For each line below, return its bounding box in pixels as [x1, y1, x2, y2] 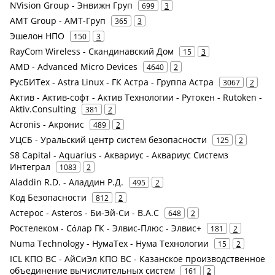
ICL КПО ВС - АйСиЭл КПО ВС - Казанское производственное [10, 252, 265, 265]
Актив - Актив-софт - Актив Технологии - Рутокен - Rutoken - [10, 91, 262, 103]
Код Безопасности [10, 191, 87, 203]
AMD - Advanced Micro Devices [10, 60, 137, 72]
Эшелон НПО [10, 29, 64, 42]
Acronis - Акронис [10, 118, 84, 130]
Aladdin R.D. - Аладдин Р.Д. [10, 176, 123, 188]
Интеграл [10, 160, 50, 172]
